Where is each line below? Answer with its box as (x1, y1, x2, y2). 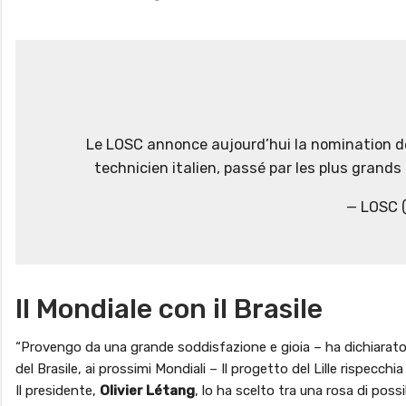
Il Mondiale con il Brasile (15, 292, 323, 325)
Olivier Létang (100, 382, 195, 399)
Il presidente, (15, 382, 100, 399)
